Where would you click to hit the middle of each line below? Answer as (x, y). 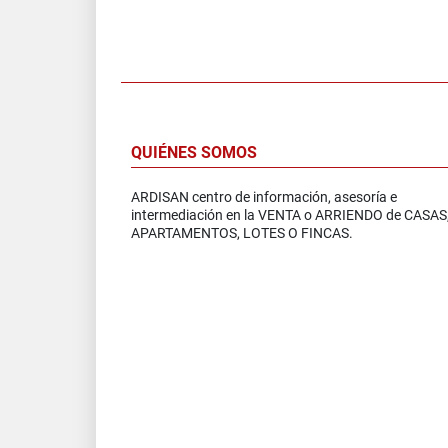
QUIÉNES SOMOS (194, 152)
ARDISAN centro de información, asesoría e (264, 196)
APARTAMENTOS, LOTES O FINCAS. (242, 232)
